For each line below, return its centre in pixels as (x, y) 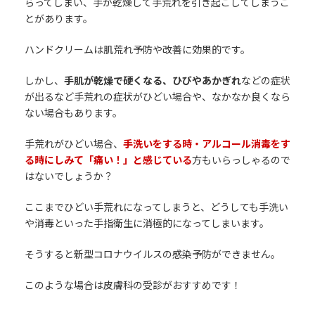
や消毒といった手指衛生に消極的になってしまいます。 (147, 223)
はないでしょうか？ (69, 176)
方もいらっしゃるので (241, 160)
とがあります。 (58, 18)
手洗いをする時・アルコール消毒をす (206, 143)
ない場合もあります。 (73, 112)
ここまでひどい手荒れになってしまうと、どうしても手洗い (156, 207)
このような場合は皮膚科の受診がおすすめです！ (133, 285)
